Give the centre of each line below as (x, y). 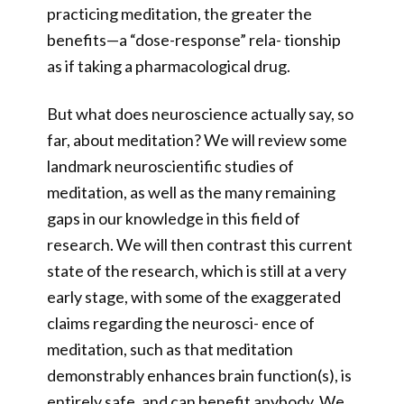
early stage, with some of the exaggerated (194, 297)
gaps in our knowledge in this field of (174, 218)
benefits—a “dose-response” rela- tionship (194, 40)
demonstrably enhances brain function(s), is (199, 375)
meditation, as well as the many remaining (191, 192)
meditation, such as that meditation (170, 349)
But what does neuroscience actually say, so (200, 114)
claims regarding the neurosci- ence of (181, 323)
